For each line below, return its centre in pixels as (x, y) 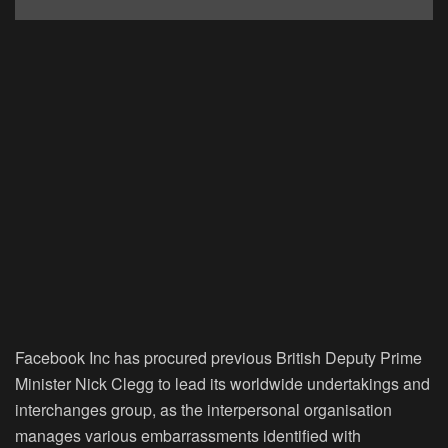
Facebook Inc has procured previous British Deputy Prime (218, 357)
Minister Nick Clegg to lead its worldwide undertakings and (222, 383)
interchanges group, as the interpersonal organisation (203, 409)
